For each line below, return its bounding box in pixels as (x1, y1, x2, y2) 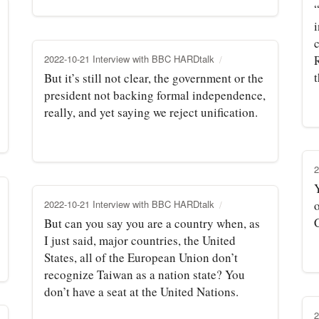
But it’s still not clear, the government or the (44, 69, 263, 86)
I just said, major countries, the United (44, 231, 236, 249)
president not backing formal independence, (44, 86, 266, 103)
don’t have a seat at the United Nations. (44, 283, 239, 300)
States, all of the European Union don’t (44, 249, 238, 266)
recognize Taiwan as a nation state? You (44, 266, 245, 283)
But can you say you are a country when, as (44, 214, 260, 231)
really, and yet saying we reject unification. (44, 103, 258, 120)
